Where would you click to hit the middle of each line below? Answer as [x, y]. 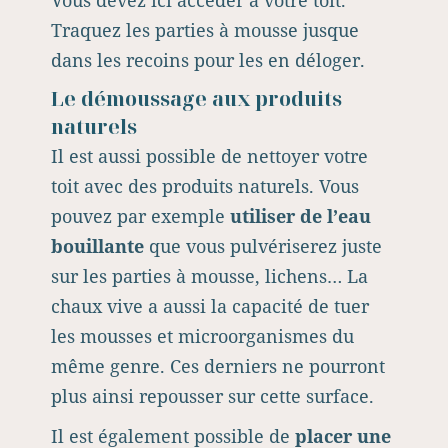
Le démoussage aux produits [196, 98]
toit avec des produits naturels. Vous [205, 186]
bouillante [97, 246]
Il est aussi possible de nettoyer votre [209, 156]
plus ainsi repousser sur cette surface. [212, 396]
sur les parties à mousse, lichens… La [209, 276]
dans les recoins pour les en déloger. [208, 60]
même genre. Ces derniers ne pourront [218, 366]
